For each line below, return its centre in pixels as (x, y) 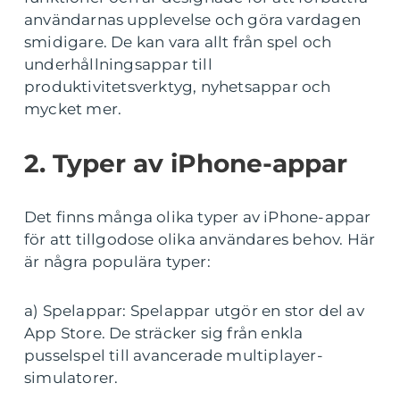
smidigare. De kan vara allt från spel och (178, 42)
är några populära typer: (117, 261)
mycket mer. (73, 108)
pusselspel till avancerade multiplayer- (174, 355)
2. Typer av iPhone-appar (186, 163)
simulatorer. (71, 377)
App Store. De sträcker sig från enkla (164, 333)
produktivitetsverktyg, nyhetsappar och (178, 86)
